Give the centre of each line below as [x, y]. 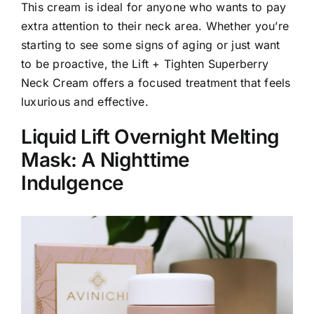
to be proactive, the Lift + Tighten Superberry [145, 63]
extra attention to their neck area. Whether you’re [155, 26]
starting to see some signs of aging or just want [151, 45]
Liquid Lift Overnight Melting [150, 136]
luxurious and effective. [85, 101]
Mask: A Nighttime [105, 159]
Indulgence [73, 183]
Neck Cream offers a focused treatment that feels [156, 82]
